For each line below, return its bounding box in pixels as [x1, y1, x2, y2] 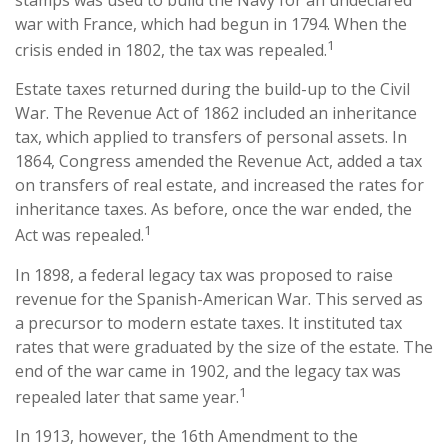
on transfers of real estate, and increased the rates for [15, 174, 424, 197]
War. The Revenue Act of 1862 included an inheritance [15, 102, 417, 125]
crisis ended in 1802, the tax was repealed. [15, 39, 327, 62]
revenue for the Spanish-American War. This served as [15, 287, 423, 310]
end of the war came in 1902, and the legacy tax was [15, 359, 401, 382]
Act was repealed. [15, 224, 144, 247]
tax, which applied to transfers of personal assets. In [15, 126, 407, 149]
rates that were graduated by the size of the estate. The [15, 335, 433, 358]
